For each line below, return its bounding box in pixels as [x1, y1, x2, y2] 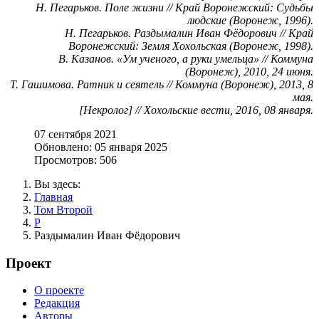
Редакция [34, 297, 80, 310]
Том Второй [34, 203, 93, 216]
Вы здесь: [34, 177, 86, 190]
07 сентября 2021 [34, 127, 117, 140]
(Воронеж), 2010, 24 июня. [185, 65, 313, 78]
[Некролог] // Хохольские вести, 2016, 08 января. [79, 103, 313, 116]
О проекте [34, 284, 84, 297]
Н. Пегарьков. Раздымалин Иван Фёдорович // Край [65, 26, 313, 39]
